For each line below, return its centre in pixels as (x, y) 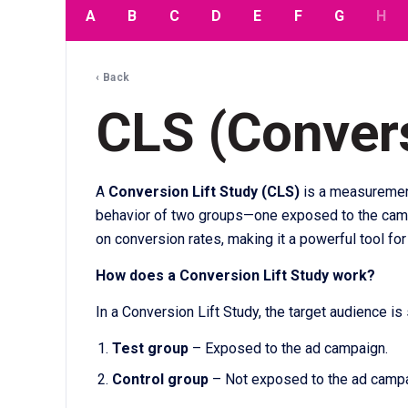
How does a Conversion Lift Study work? (235, 276)
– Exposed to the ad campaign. (288, 349)
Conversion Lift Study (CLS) (204, 192)
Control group (160, 380)
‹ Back (113, 78)
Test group (150, 349)
